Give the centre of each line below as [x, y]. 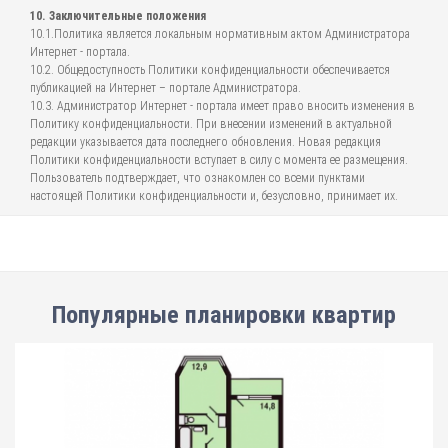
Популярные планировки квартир [224, 315]
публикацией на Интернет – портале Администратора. [165, 88]
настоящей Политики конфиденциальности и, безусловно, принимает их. [214, 196]
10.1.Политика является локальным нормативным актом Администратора [220, 34]
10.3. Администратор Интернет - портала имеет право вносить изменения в [222, 106]
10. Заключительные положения [118, 16]
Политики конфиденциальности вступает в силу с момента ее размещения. [219, 160]
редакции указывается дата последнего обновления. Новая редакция [205, 142]
